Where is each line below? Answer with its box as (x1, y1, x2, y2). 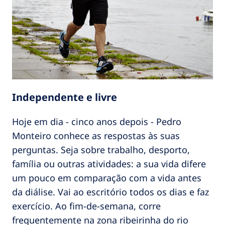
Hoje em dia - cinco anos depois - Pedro (12, 115, 181, 128)
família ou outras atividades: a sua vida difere (12, 157, 206, 170)
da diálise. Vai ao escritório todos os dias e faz (12, 185, 209, 198)
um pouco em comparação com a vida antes (12, 171, 201, 184)
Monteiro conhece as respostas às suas (12, 129, 180, 142)
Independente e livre (12, 90, 117, 104)
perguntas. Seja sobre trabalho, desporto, (12, 143, 190, 156)
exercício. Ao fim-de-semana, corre (12, 199, 161, 212)
